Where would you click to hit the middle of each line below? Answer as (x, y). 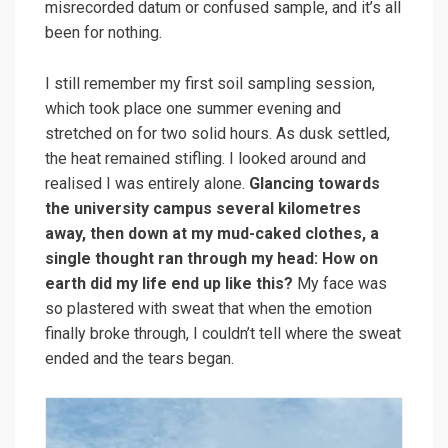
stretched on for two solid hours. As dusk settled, (217, 133)
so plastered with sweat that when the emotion (208, 308)
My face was (340, 283)
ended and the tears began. (139, 358)
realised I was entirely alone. (147, 183)
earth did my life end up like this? (169, 283)
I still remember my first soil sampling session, (210, 83)
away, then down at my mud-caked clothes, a (212, 233)
